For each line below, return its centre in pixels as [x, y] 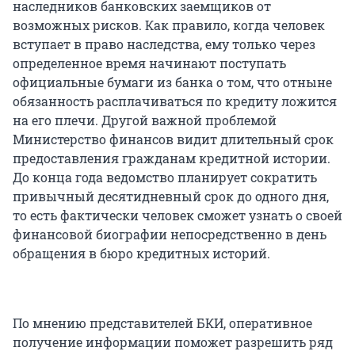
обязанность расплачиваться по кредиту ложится [175, 101]
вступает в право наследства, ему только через [164, 44]
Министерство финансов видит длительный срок [173, 139]
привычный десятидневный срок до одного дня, [171, 196]
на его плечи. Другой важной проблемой [145, 120]
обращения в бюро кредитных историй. [141, 253]
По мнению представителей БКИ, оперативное [162, 323]
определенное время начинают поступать [149, 63]
